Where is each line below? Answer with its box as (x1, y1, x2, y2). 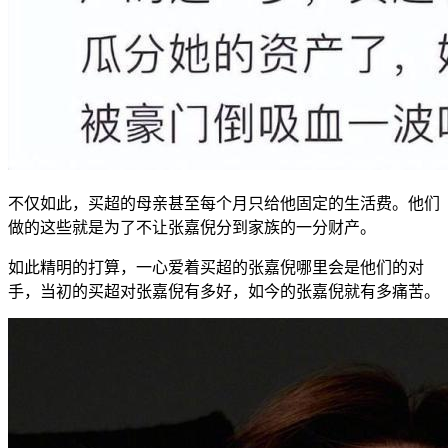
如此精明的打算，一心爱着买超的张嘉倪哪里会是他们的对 (8, 258, 424, 276)
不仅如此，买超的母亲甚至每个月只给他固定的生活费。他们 (8, 194, 440, 212)
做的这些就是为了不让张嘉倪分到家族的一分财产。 (8, 218, 376, 236)
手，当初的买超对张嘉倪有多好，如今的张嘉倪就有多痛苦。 (8, 282, 440, 300)
